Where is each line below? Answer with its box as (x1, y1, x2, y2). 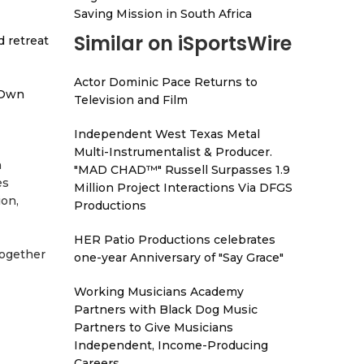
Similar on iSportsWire (74, 30, 292, 57)
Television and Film (74, 93, 188, 107)
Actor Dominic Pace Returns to (74, 75, 258, 89)
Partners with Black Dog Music (74, 302, 258, 317)
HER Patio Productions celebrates (74, 232, 275, 247)
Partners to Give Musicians (74, 320, 233, 335)
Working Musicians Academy (74, 284, 244, 299)
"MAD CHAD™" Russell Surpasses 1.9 (74, 162, 290, 177)
